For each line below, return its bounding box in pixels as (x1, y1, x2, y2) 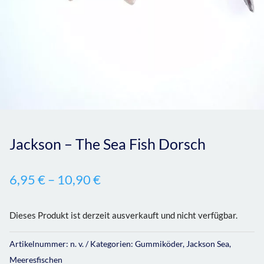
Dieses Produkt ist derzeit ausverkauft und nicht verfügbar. (9, 209, 237, 220)
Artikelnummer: (9, 238, 70, 249)
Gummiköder (135, 238, 183, 249)
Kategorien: (90, 238, 135, 249)
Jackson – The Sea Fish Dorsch (9, 135, 206, 153)
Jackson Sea (186, 238, 229, 249)
